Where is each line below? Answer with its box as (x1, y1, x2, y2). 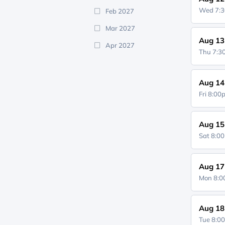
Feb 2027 (105, 7, 134, 15)
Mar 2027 (105, 24, 135, 32)
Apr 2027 (105, 41, 135, 49)
